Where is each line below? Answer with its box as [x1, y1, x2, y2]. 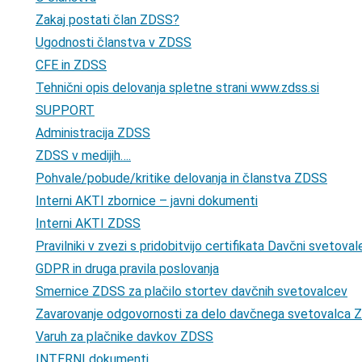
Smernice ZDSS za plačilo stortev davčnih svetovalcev [36, 284, 347, 300]
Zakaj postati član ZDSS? [36, 12, 179, 28]
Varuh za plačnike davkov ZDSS [36, 329, 213, 345]
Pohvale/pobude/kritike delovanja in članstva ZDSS [36, 170, 327, 187]
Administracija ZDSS [36, 125, 150, 141]
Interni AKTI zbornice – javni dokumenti [36, 193, 258, 209]
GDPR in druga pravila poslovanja [36, 261, 219, 277]
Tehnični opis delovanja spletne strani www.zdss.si [36, 80, 319, 96]
